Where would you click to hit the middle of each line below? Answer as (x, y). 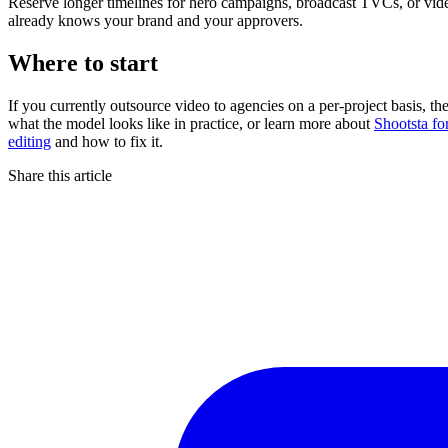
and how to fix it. (107, 141)
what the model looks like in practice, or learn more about (191, 123)
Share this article (60, 175)
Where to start (83, 62)
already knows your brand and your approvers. (155, 20)
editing (29, 141)
